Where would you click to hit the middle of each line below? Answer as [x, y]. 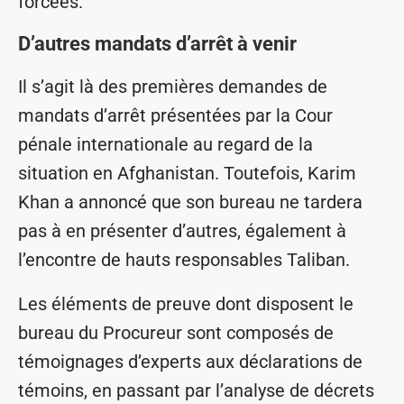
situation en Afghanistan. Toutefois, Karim [187, 173]
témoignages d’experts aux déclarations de [190, 361]
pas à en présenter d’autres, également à [182, 230]
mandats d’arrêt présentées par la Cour [175, 115]
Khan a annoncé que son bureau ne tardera [190, 202]
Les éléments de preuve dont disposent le [186, 303]
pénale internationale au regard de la [165, 144]
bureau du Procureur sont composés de [176, 332]
